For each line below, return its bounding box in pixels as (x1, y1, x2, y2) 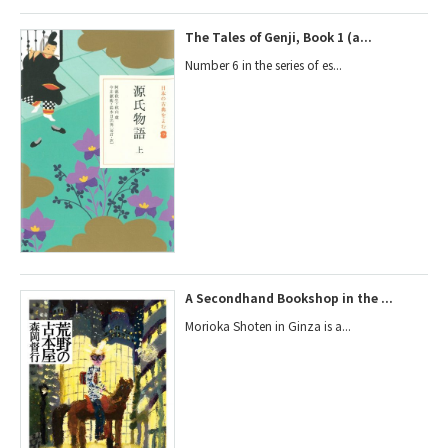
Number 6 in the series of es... (185, 55, 343, 73)
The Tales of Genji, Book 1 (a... (185, 27, 373, 45)
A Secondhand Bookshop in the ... (185, 289, 394, 307)
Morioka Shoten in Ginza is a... (185, 317, 352, 335)
